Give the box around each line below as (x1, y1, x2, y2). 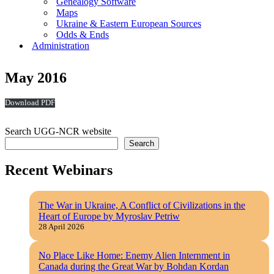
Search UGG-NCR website (5, 126, 111, 137)
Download (5, 98, 39, 108)
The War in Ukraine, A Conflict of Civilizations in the (39, 200, 245, 211)
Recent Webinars (5, 162, 113, 179)
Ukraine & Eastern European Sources (56, 18, 201, 29)
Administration (32, 40, 89, 51)
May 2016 (5, 70, 67, 86)
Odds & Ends (56, 29, 109, 40)
